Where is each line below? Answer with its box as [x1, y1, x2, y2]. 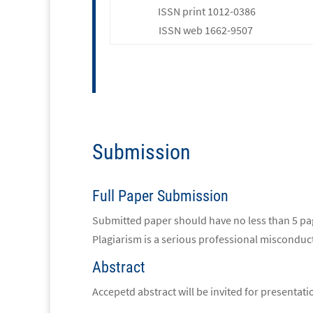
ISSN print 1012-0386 [157, 3, 256, 18]
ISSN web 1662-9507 [158, 22, 255, 37]
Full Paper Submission [92, 187, 228, 205]
